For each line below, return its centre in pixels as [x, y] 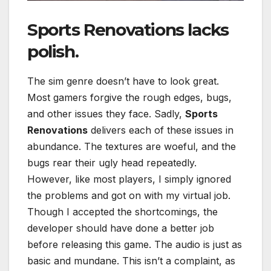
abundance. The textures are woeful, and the [132, 147]
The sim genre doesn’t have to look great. [123, 81]
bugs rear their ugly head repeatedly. [112, 163]
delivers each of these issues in [161, 130]
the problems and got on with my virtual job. [129, 196]
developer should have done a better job [121, 228]
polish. [53, 52]
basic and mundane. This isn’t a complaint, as [131, 261]
